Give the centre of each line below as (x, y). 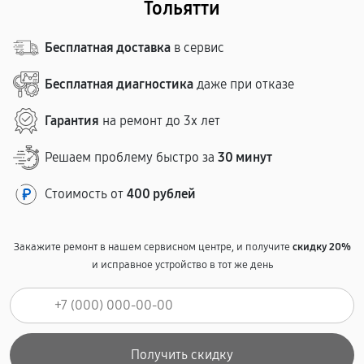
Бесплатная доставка (108, 48)
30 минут (245, 157)
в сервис (197, 48)
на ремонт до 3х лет (160, 121)
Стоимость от (86, 194)
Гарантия (72, 121)
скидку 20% (321, 247)
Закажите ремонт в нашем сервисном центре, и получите (153, 247)
